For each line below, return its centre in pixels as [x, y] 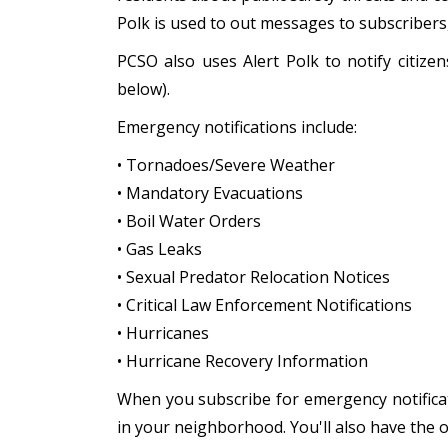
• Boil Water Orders [189, 221]
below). [143, 89]
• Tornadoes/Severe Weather [226, 165]
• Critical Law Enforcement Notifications [264, 305]
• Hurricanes [163, 333]
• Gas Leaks [159, 249]
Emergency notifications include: [237, 127]
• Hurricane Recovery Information [242, 361]
